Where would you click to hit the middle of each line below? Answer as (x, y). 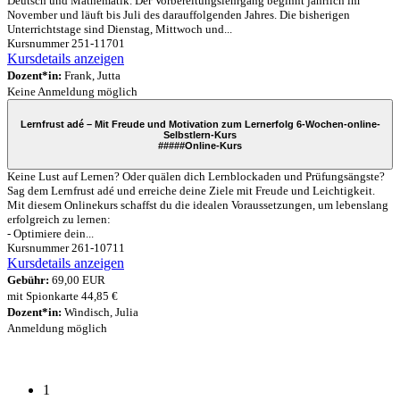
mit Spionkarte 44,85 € (62, 296)
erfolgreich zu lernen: (59, 220)
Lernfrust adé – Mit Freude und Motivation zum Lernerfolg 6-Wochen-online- (200, 124)
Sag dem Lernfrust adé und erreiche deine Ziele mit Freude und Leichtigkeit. (191, 191)
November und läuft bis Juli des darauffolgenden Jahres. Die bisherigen (179, 15)
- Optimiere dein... (50, 234)
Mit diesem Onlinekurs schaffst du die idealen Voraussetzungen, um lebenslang (198, 205)
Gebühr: (28, 280)
